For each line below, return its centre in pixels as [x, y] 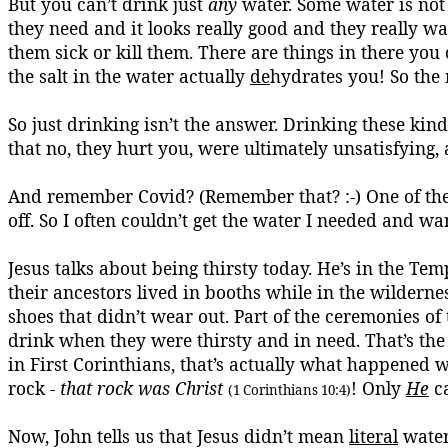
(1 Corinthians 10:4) [289, 390]
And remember [73, 196]
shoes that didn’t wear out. [118, 316]
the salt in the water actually [129, 76]
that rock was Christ [141, 388]
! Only [378, 388]
